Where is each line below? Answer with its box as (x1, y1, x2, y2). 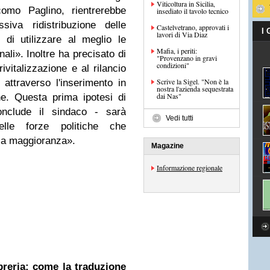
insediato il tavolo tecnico (157, 6, 228, 16)
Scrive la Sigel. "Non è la (157, 77, 228, 86)
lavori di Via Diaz (157, 30, 207, 39)
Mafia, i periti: (157, 46, 197, 55)
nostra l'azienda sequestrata (157, 84, 233, 93)
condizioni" (157, 60, 189, 70)
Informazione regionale (157, 163, 222, 172)
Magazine (151, 142, 184, 150)
